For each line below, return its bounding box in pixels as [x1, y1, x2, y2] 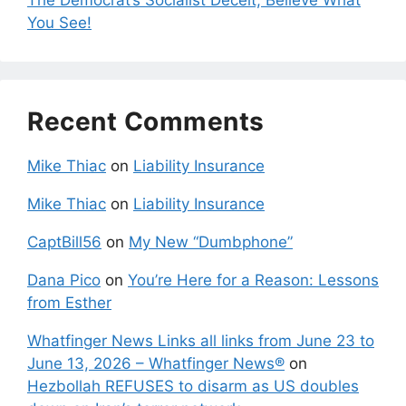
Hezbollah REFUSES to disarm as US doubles [27, 376, 359, 395]
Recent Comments [27, 105, 265, 137]
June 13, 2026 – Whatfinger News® [27, 353, 285, 372]
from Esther [27, 293, 111, 312]
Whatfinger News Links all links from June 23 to [27, 331, 374, 350]
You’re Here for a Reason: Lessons [128, 270, 379, 289]
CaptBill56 [27, 232, 101, 251]
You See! [27, 13, 92, 32]
